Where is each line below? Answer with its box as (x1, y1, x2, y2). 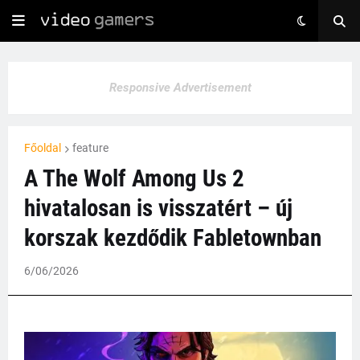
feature (72, 141, 108, 154)
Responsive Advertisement (108, 80, 252, 95)
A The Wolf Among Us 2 (24, 165, 244, 192)
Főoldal (24, 141, 61, 154)
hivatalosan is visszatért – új (24, 194, 292, 222)
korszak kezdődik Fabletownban (24, 224, 321, 252)
